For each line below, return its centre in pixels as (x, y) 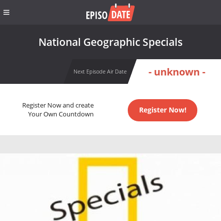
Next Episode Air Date (100, 71)
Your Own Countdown (61, 114)
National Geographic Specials (110, 42)
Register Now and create (58, 106)
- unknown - (177, 72)
